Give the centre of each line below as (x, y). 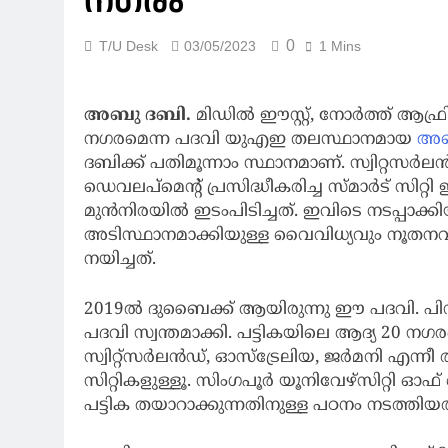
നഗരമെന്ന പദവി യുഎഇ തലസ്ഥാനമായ (250, 140)
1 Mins (340, 45)
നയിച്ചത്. (120, 260)
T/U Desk (128, 45)
